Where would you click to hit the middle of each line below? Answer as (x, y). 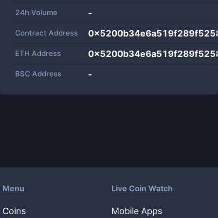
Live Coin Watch (142, 188)
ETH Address (38, 53)
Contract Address (46, 33)
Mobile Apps (137, 211)
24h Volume (36, 12)
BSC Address (38, 74)
